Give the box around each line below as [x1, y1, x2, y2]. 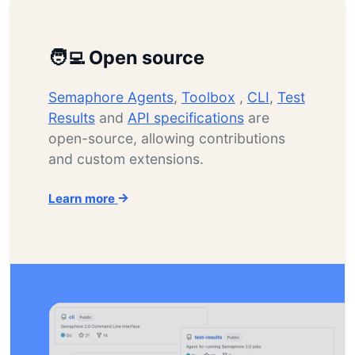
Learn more [48, 191, 118, 207]
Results [48, 109, 95, 127]
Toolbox [181, 89, 235, 106]
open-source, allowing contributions [48, 130, 285, 147]
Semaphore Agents [48, 89, 174, 106]
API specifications [127, 109, 244, 127]
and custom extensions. [48, 151, 204, 168]
